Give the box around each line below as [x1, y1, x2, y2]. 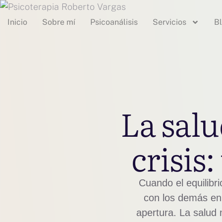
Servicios [153, 17, 186, 27]
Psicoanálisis [90, 17, 138, 27]
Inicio [7, 17, 27, 27]
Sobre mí [42, 17, 75, 27]
